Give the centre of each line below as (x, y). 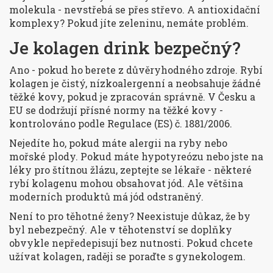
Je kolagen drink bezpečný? (125, 48)
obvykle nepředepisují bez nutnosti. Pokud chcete (131, 243)
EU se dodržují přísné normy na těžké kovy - (116, 110)
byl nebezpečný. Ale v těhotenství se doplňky (121, 230)
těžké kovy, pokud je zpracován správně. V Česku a (132, 97)
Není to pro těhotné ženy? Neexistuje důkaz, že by (130, 216)
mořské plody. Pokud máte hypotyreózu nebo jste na (136, 157)
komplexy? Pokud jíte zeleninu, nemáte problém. (129, 23)
